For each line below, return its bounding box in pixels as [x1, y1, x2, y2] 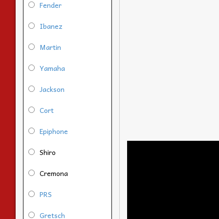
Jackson [40, 83, 65, 94]
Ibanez [40, 20, 63, 31]
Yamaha [40, 62, 65, 73]
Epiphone [40, 125, 68, 136]
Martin [40, 41, 61, 52]
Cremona [40, 167, 68, 178]
